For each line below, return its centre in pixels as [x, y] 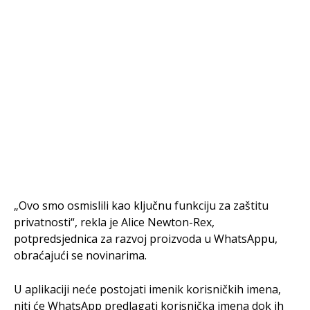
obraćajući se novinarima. [80, 255]
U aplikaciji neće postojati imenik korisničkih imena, [147, 289]
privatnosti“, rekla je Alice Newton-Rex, [114, 222]
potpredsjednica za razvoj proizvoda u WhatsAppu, [146, 238]
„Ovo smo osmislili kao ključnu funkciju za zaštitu [141, 205]
